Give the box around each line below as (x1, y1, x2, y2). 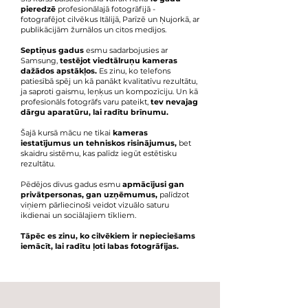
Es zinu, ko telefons (97, 66, 170, 76)
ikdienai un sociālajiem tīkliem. (21, 210, 136, 220)
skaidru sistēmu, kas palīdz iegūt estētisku (21, 148, 177, 158)
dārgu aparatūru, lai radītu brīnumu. (21, 107, 168, 117)
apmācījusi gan (122, 179, 184, 189)
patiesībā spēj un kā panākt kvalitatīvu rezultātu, (21, 76, 197, 86)
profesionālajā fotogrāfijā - (56, 4, 155, 14)
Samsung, (21, 56, 58, 65)
